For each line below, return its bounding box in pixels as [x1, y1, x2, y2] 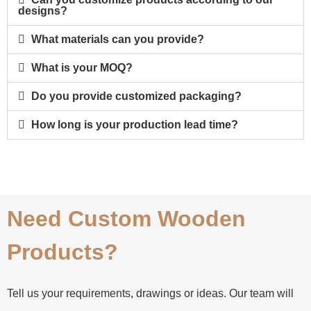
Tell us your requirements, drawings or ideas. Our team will [7, 287, 294, 300]
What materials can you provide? [31, 33, 205, 46]
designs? [18, 5, 67, 17]
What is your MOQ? [31, 62, 133, 74]
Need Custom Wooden [7, 206, 246, 232]
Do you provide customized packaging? [31, 90, 242, 103]
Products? [7, 239, 118, 265]
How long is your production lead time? [31, 119, 239, 131]
